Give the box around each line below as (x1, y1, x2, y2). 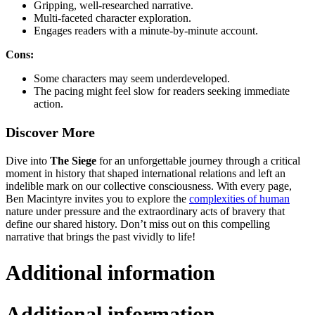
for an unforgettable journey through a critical (96, 155, 300, 167)
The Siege (50, 155, 96, 167)
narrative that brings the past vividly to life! (6, 231, 195, 243)
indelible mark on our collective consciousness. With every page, (6, 180, 292, 193)
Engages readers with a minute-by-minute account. (34, 25, 258, 37)
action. (34, 98, 63, 110)
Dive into (6, 155, 50, 167)
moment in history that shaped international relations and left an (6, 167, 285, 180)
